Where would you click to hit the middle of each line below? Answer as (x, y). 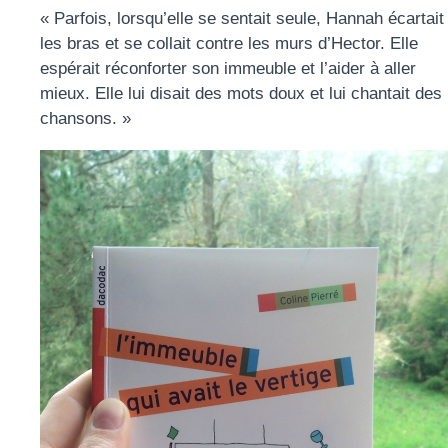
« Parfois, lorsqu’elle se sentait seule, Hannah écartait (242, 19)
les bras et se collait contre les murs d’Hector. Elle (229, 44)
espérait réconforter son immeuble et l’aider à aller (228, 69)
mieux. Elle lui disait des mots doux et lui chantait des (241, 94)
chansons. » (85, 119)
